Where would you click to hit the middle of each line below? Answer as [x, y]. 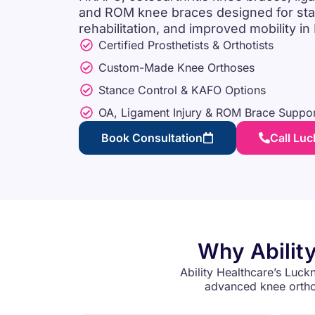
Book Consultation [152, 138]
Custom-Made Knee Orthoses [176, 68]
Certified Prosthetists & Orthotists [186, 45]
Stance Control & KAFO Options [182, 90]
